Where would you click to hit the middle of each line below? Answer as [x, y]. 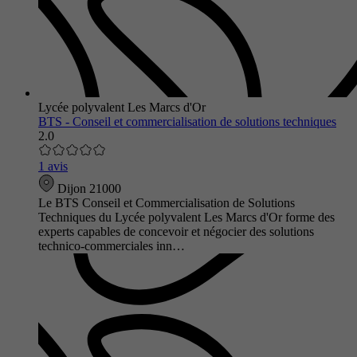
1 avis [53, 166]
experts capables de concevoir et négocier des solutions [176, 231]
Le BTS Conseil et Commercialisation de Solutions [167, 202]
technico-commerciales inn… [112, 245]
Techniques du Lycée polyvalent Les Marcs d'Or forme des [186, 217]
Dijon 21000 [88, 188]
